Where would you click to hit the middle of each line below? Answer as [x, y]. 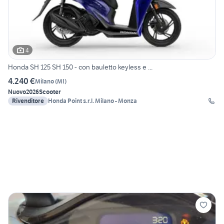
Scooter [50, 92]
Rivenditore [28, 101]
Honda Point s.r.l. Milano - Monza [92, 101]
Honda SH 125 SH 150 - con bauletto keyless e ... [80, 67]
